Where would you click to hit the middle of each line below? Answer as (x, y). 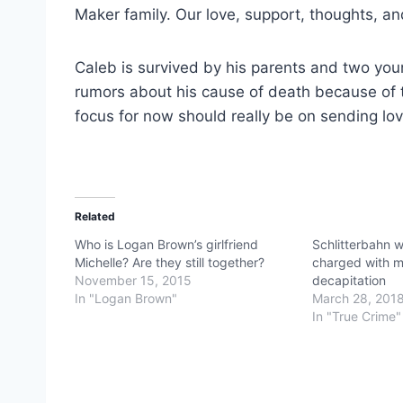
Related (95, 216)
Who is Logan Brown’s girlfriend (166, 244)
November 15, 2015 (133, 280)
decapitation (349, 280)
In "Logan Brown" (126, 298)
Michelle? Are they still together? (170, 262)
